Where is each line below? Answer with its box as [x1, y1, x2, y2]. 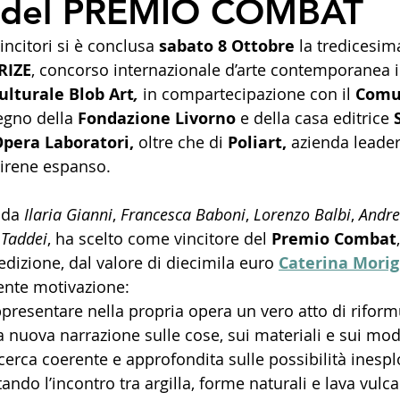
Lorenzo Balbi [254, 203, 351, 225]
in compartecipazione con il [143, 82, 355, 104]
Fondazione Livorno [78, 106, 236, 129]
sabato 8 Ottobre [159, 34, 295, 57]
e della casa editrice [236, 106, 389, 129]
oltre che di [138, 130, 223, 153]
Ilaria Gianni [24, 203, 112, 225]
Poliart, [223, 130, 291, 154]
